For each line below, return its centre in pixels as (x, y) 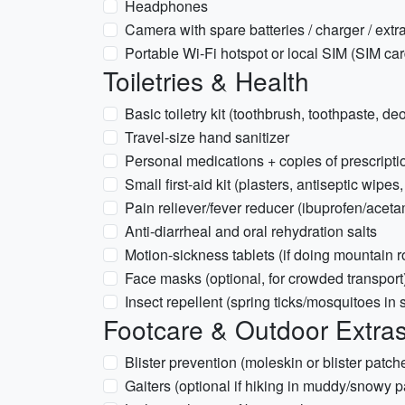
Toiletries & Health (206, 80)
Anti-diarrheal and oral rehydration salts (251, 231)
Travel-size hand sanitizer (207, 137)
